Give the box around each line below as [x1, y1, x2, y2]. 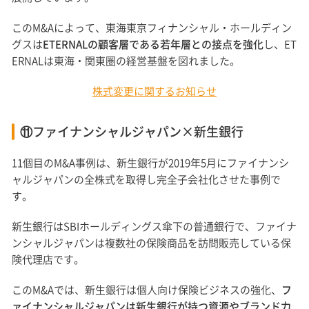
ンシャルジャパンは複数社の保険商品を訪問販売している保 [12, 235, 292, 251]
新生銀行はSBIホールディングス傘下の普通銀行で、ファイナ [12, 219, 297, 235]
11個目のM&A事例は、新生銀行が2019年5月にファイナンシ [12, 155, 290, 171]
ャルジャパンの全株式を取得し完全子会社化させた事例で [12, 172, 281, 188]
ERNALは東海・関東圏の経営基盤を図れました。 [12, 53, 241, 69]
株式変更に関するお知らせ [92, 83, 217, 99]
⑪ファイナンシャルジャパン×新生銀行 [20, 122, 244, 141]
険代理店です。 [12, 252, 85, 268]
